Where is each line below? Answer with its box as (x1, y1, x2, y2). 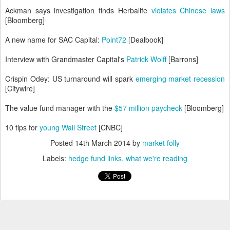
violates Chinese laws (151, 5, 225, 15)
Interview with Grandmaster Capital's (5, 54, 126, 64)
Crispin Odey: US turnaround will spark (5, 73, 136, 84)
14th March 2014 (75, 138, 130, 148)
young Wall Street (40, 122, 97, 132)
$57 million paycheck (114, 103, 182, 113)
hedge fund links (68, 153, 122, 163)
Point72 (102, 34, 126, 45)
